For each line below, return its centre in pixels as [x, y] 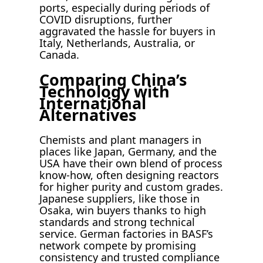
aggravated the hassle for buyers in [128, 31]
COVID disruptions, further [106, 20]
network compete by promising [118, 246]
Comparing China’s [113, 79]
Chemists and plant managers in [121, 140]
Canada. [60, 55]
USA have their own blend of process [131, 163]
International [93, 103]
